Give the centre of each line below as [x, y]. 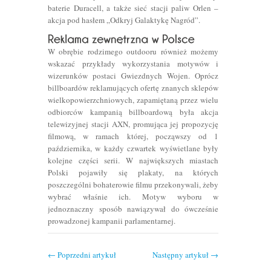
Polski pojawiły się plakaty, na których [133, 172]
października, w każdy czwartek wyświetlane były [133, 148]
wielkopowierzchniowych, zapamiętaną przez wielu [133, 100]
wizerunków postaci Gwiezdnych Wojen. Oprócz [133, 75]
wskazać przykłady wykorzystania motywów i [133, 63]
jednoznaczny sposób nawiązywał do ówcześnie [133, 208]
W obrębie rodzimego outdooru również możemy [133, 51]
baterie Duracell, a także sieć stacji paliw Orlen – [133, 8]
